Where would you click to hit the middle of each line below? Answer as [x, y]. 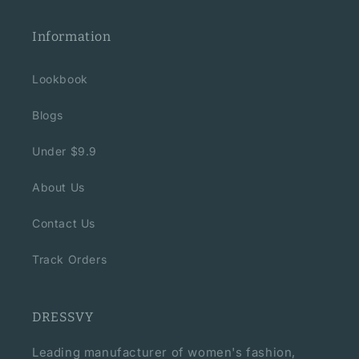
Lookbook [60, 79]
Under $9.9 [65, 151]
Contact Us [64, 223]
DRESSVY [63, 317]
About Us [58, 187]
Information [72, 36]
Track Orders [70, 259]
